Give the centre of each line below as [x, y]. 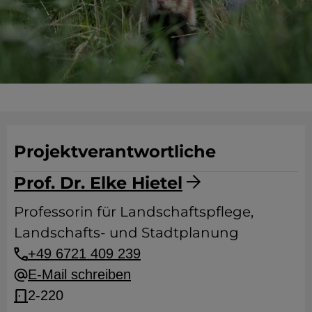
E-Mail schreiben [79, 274]
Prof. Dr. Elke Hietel [98, 182]
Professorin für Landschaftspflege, [134, 211]
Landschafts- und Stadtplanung [126, 232]
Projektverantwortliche [115, 151]
